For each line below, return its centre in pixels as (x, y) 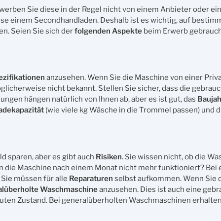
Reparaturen (91, 178)
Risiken (109, 157)
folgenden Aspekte (108, 31)
